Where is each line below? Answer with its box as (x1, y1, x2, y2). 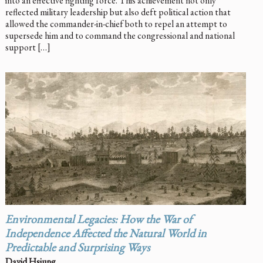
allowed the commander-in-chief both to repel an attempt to (5, 18, 227, 31)
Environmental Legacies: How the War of (5, 214, 192, 227)
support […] (5, 41, 50, 54)
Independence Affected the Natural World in (5, 228, 207, 241)
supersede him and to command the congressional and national (5, 29, 235, 42)
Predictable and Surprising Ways (5, 242, 150, 255)
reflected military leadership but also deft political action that (5, 6, 231, 19)
